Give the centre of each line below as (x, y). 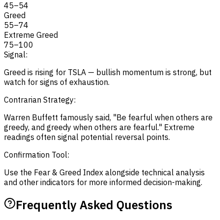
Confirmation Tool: (37, 154)
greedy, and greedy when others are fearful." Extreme (99, 127)
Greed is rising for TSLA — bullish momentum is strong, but (108, 72)
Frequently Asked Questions (94, 205)
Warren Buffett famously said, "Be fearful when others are (108, 117)
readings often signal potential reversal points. (87, 137)
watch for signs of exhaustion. (57, 82)
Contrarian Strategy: (40, 99)
